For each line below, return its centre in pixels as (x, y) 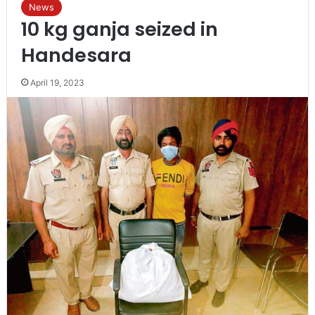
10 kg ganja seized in (119, 29)
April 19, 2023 (57, 82)
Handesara (76, 55)
